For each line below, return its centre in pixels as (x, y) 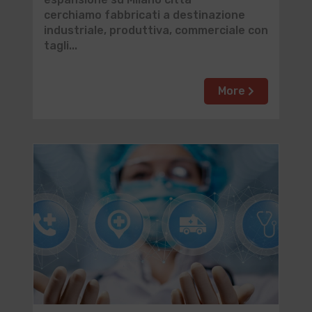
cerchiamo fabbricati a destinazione (144, 15)
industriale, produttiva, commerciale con (156, 30)
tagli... (60, 46)
